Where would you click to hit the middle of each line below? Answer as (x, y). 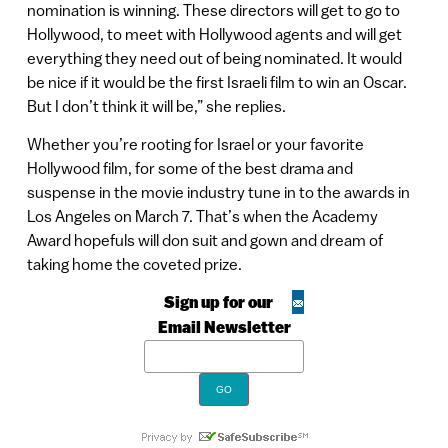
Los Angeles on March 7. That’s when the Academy (202, 215)
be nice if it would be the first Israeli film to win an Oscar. (216, 81)
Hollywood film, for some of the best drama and (189, 167)
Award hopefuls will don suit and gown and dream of (204, 239)
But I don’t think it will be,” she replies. (156, 105)
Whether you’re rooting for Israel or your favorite (195, 143)
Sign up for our (218, 303)
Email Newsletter (224, 328)
